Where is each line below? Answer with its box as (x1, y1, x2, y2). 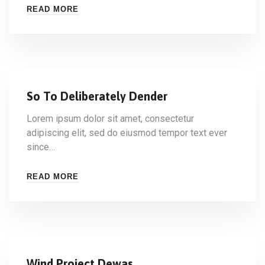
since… (27, 141, 55, 153)
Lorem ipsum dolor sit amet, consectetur (27, 113, 194, 124)
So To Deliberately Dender (27, 89, 167, 103)
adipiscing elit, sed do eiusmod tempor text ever (27, 127, 227, 138)
